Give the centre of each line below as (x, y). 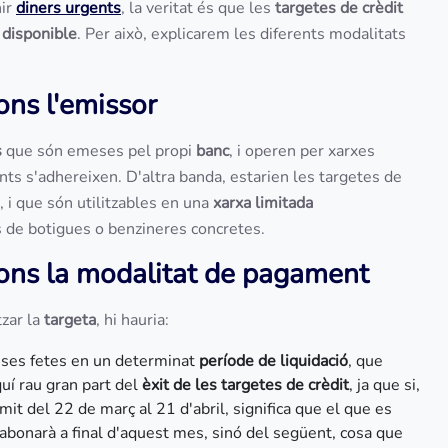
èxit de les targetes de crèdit (245, 385)
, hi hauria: (134, 320)
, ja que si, (384, 385)
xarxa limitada (263, 203)
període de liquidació (273, 361)
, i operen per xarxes (302, 151)
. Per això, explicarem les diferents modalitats (241, 34)
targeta (70, 320)
